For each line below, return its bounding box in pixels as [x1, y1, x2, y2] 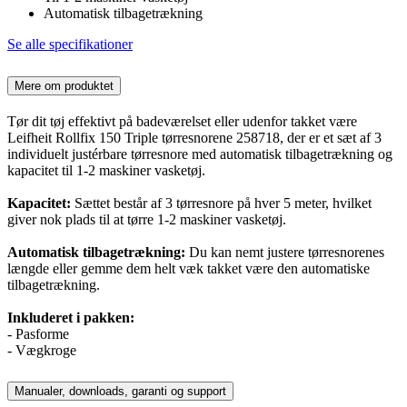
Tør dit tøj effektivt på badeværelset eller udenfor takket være [7, 113, 357, 129]
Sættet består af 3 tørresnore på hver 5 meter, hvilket [71, 194, 372, 211]
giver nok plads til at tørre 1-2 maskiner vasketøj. [7, 211, 286, 227]
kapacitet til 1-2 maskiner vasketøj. [7, 162, 205, 178]
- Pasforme [7, 325, 69, 342]
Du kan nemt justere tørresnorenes [185, 243, 384, 260]
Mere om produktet [15, 78, 114, 93]
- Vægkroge [7, 342, 76, 358]
